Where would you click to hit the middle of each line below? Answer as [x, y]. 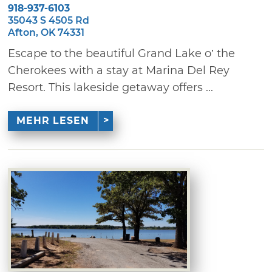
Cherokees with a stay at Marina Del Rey [119, 70]
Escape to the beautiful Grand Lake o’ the [122, 53]
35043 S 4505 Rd [49, 20]
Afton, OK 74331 [46, 32]
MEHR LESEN [53, 120]
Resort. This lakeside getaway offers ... [111, 87]
